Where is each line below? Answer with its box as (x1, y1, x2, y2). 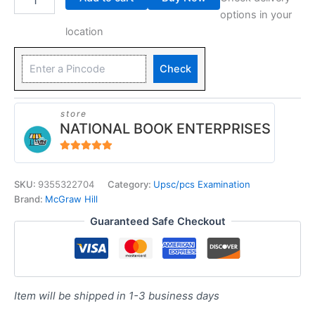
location (65, 25, 103, 38)
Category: (108, 179, 153, 191)
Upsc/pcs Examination (153, 179, 250, 191)
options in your (219, 8, 292, 21)
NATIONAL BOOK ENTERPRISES (60, 120, 271, 138)
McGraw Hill (45, 193, 98, 205)
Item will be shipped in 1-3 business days (14, 288, 219, 302)
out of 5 (77, 155, 108, 165)
